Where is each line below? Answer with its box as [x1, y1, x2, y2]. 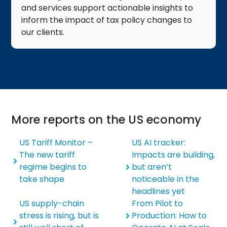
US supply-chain [19, 198, 85, 210]
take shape [19, 173, 65, 185]
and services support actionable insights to [21, 2, 194, 14]
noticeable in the [132, 173, 199, 185]
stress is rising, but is [19, 210, 99, 222]
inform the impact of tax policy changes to [21, 14, 193, 26]
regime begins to [19, 161, 87, 173]
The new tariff [19, 149, 75, 161]
